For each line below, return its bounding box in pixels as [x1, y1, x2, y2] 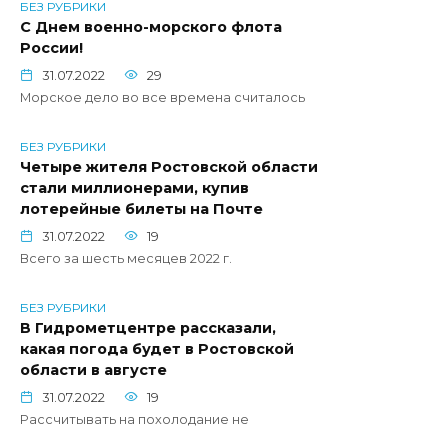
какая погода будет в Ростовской [20, 340, 294, 359]
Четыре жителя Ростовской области [20, 158, 318, 177]
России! [20, 39, 83, 58]
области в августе [20, 361, 167, 380]
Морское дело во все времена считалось [20, 90, 305, 106]
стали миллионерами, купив [20, 179, 249, 198]
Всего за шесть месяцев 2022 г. [20, 251, 232, 267]
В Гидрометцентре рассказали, [20, 319, 276, 338]
